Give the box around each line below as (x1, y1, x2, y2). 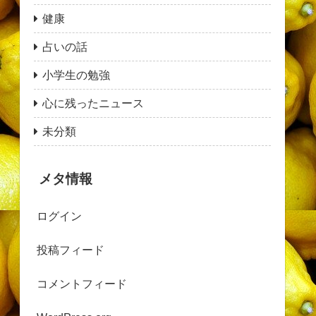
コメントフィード (37, 278, 127, 291)
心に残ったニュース (42, 97, 144, 110)
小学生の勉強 (42, 69, 110, 82)
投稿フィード (37, 244, 104, 257)
